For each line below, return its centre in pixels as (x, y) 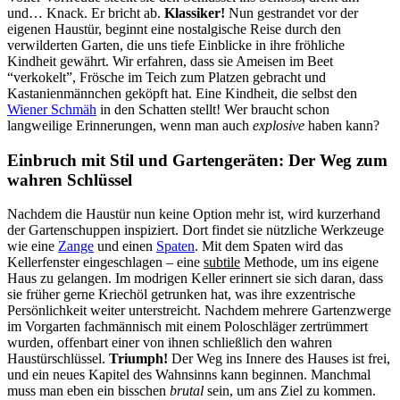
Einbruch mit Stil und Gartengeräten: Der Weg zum (197, 160)
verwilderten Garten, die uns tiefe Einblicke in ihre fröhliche (176, 45)
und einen (125, 246)
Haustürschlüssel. (58, 359)
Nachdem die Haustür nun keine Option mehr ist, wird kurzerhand (194, 214)
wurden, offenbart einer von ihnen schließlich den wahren (170, 343)
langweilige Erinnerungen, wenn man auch (130, 125)
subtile (222, 262)
